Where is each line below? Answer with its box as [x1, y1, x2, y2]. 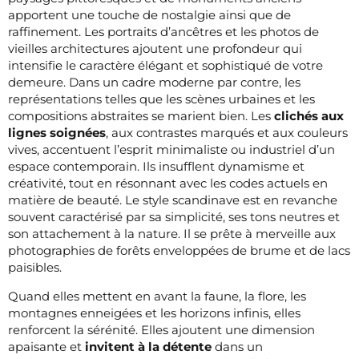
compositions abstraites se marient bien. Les [8, 107, 274, 123]
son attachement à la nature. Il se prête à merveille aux [8, 225, 336, 241]
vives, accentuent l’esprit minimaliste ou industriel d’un [8, 141, 335, 157]
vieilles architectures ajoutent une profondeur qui [8, 40, 302, 56]
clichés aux [274, 107, 344, 123]
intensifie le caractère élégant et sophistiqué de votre [8, 57, 323, 73]
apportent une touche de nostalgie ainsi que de [8, 6, 291, 22]
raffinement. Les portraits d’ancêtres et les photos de [8, 23, 319, 39]
